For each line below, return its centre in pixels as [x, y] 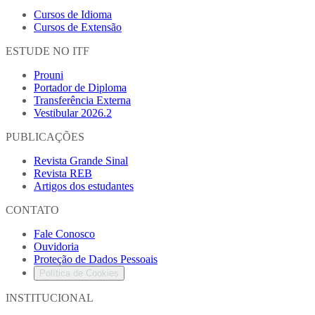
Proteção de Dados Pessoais [96, 259]
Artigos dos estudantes [84, 186]
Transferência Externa [82, 100]
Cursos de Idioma [73, 14]
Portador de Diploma [80, 87]
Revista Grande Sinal [81, 160]
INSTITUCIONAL [50, 297]
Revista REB [63, 173]
